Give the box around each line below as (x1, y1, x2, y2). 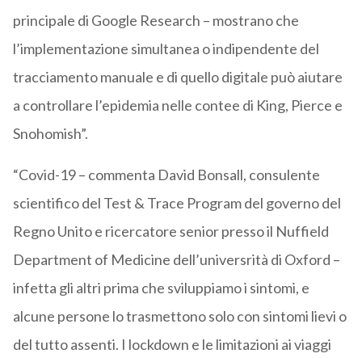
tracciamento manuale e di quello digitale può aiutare (12, 68, 343, 86)
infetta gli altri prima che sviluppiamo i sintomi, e (12, 279, 309, 297)
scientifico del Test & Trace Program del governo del (12, 194, 341, 213)
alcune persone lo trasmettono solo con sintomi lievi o (12, 307, 347, 326)
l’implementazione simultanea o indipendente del (12, 40, 319, 58)
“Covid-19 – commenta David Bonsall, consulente (12, 166, 320, 184)
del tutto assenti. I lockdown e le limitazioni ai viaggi (12, 335, 331, 354)
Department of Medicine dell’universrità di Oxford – (12, 250, 340, 269)
